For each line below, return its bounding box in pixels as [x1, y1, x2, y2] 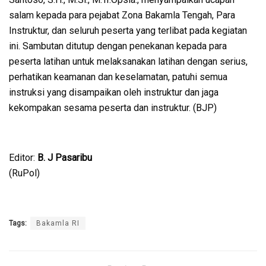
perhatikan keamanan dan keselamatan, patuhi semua [9, 71, 227, 83]
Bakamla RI [36, 218, 80, 227]
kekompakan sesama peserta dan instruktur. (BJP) [9, 102, 217, 113]
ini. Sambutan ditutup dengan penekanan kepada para [9, 40, 227, 52]
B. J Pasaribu [37, 151, 92, 163]
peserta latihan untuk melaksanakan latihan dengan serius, [9, 55, 248, 67]
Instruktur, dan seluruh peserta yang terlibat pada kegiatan [9, 24, 247, 36]
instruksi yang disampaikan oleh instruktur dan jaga [9, 86, 218, 98]
